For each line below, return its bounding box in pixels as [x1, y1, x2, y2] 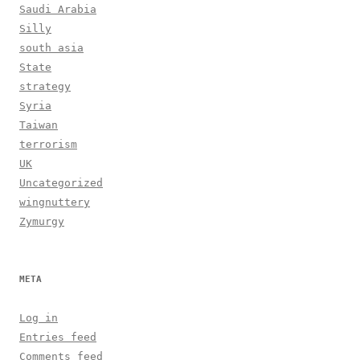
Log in [19, 311, 58, 324]
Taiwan [19, 118, 58, 131]
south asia [19, 41, 84, 54]
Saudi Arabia [19, 2, 96, 15]
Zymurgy [19, 215, 64, 227]
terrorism [19, 137, 77, 150]
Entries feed [19, 330, 96, 343]
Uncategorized [19, 176, 103, 189]
